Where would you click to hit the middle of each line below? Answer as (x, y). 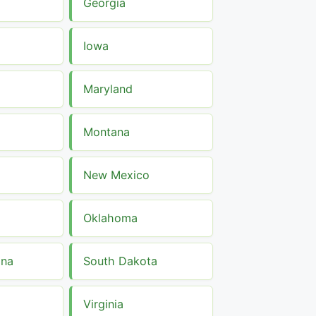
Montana (107, 132)
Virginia (103, 304)
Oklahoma (110, 218)
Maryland (108, 89)
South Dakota (120, 261)
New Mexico (116, 175)
